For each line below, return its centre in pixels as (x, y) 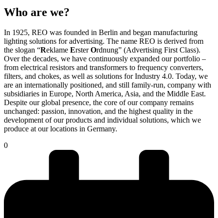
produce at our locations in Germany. (61, 129)
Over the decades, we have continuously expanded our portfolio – (105, 59)
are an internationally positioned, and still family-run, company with (108, 85)
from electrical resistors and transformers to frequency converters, (104, 68)
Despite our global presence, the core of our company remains (99, 103)
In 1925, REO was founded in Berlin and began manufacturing (101, 33)
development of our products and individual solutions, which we (102, 120)
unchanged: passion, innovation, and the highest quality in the (98, 111)
